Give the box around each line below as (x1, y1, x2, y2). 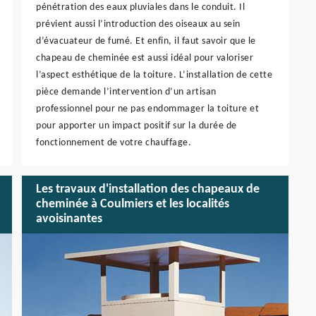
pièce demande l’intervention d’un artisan (36, 86, 217, 97)
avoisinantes (36, 212, 102, 226)
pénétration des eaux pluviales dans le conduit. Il (36, 1, 245, 13)
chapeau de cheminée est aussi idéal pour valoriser (36, 52, 253, 63)
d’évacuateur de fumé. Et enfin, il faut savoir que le (36, 35, 256, 47)
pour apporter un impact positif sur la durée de (36, 120, 237, 131)
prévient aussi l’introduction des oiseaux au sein (36, 18, 241, 30)
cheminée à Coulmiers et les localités (36, 197, 229, 212)
